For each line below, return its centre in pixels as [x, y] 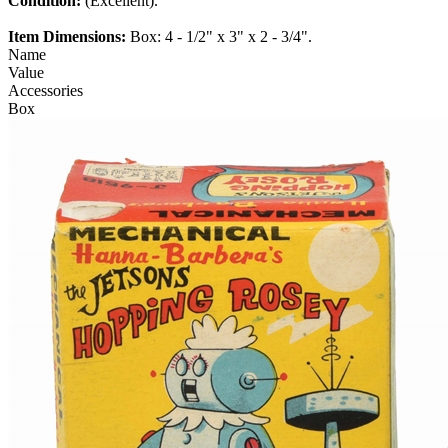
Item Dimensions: [69, 37]
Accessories [45, 91]
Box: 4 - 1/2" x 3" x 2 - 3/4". [221, 37]
